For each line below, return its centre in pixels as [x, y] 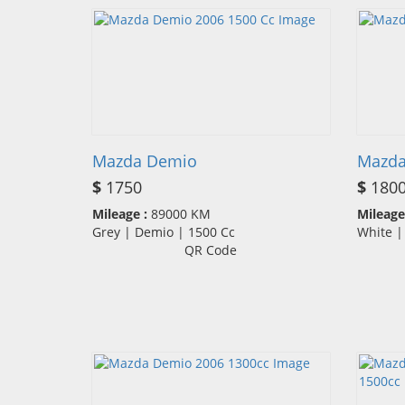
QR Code [211, 250]
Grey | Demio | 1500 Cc [169, 232]
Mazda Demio [145, 161]
